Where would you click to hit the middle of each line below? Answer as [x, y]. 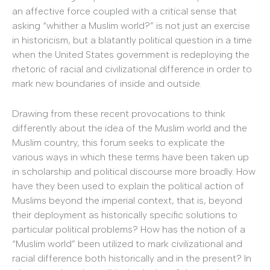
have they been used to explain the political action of [128, 186]
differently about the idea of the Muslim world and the [130, 128]
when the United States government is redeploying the [131, 55]
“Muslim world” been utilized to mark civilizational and [127, 243]
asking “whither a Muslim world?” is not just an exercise [131, 26]
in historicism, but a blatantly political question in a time [132, 40]
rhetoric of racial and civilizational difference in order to [132, 69]
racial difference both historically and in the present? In [132, 258]
